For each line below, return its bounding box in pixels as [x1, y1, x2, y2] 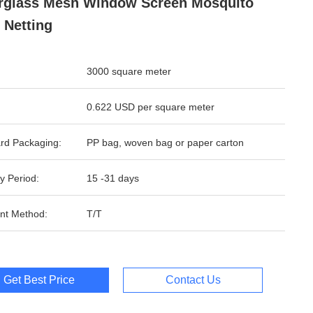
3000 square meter [87, 66, 171, 77]
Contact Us [165, 274, 221, 286]
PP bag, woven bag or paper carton [87, 137, 244, 148]
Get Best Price [3, 274, 75, 286]
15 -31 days [87, 173, 139, 184]
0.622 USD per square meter [87, 101, 214, 112]
